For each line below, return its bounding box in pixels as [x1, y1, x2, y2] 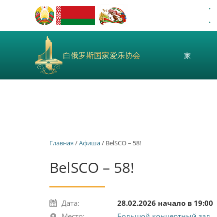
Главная [49, 139, 74, 148]
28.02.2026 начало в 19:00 [117, 198, 213, 208]
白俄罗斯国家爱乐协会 [63, 49, 140, 61]
